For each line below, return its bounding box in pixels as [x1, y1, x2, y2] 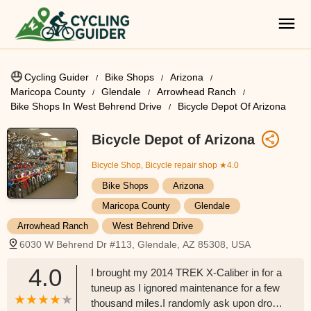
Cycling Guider [24, 72, 89, 83]
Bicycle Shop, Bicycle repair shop [92, 160, 217, 170]
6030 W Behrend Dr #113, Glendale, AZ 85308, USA [19, 239, 251, 250]
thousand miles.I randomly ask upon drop [91, 297, 278, 309]
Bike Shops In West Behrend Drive [10, 101, 162, 112]
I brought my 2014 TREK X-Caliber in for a [91, 267, 282, 278]
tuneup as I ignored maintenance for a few [91, 282, 280, 294]
